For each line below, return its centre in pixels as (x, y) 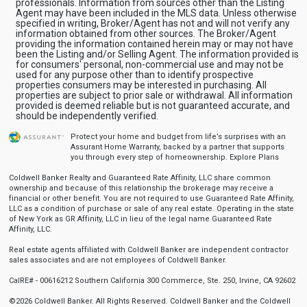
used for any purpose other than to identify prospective (134, 74)
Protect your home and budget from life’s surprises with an (178, 136)
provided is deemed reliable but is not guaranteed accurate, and (152, 105)
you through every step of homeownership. (150, 157)
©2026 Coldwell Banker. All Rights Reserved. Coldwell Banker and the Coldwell (149, 301)
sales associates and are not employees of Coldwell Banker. (118, 260)
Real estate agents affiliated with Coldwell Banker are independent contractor (148, 249)
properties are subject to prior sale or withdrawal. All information (154, 95)
